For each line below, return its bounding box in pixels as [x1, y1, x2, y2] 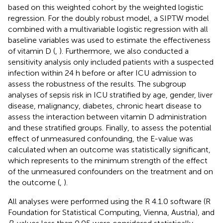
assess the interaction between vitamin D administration [8, 111, 207, 121]
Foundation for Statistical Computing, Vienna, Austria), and [8, 207, 215, 217]
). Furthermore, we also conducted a [59, 46, 189, 56]
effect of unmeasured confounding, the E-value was [8, 133, 193, 143]
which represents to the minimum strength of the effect [8, 155, 208, 165]
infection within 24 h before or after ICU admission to [8, 68, 197, 78]
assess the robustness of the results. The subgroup [8, 79, 186, 89]
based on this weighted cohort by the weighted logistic [8, 2, 204, 12]
